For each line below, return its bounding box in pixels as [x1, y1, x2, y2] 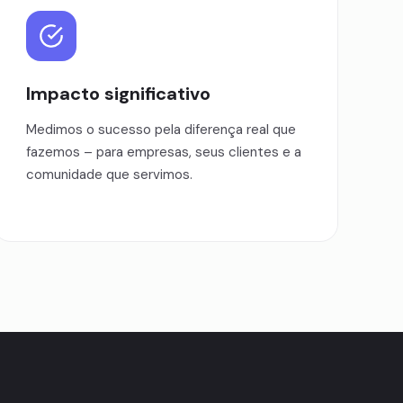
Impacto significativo [26, 82, 210, 105]
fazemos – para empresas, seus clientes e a [26, 143, 301, 161]
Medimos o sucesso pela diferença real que [26, 121, 296, 139]
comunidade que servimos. [26, 166, 193, 184]
